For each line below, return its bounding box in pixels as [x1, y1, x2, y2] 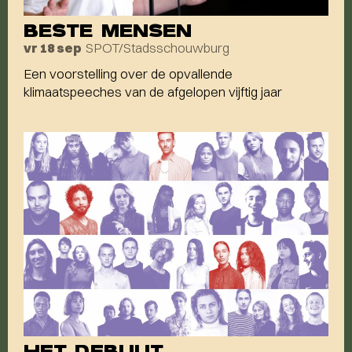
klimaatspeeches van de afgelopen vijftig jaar [24, 83, 282, 101]
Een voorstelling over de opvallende [24, 65, 233, 82]
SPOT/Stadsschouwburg [86, 39, 229, 57]
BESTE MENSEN [24, 19, 192, 43]
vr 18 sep [24, 40, 82, 57]
